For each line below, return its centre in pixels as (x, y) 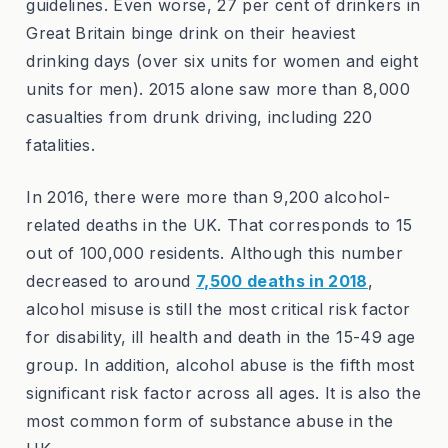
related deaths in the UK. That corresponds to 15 (219, 225)
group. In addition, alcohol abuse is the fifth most (220, 365)
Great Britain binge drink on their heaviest (191, 33)
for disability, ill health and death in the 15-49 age (221, 337)
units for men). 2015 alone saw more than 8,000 (218, 89)
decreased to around (111, 281)
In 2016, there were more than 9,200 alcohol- (208, 197)
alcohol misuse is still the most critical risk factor (218, 309)
